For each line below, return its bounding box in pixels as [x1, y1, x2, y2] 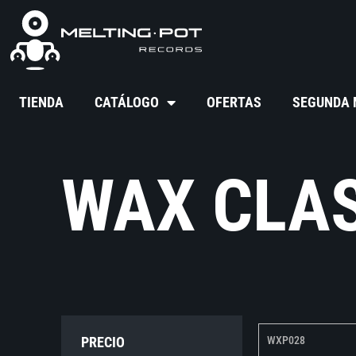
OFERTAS [207, 94, 262, 111]
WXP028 [267, 334, 305, 347]
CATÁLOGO [95, 94, 160, 111]
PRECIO [81, 334, 126, 351]
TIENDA [19, 94, 64, 111]
